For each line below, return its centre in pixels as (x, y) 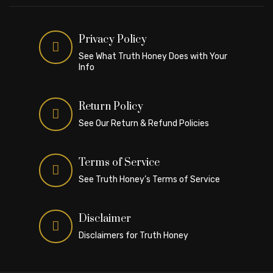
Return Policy (111, 107)
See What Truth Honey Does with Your (153, 57)
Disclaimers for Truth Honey (133, 236)
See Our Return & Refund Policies (144, 124)
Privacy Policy (113, 40)
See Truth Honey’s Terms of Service (149, 180)
